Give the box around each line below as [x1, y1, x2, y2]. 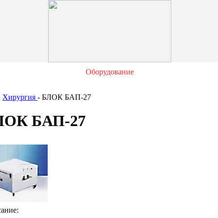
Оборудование [86, 68, 134, 76]
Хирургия [2, 93, 37, 101]
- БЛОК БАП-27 [37, 93, 91, 101]
